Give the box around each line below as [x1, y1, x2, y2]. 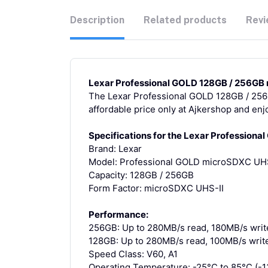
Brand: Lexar [89, 142, 142, 154]
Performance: [89, 208, 148, 220]
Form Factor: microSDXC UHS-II [89, 182, 224, 194]
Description [70, 14, 124, 26]
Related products [144, 14, 227, 26]
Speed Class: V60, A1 [89, 248, 178, 260]
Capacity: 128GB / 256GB [89, 169, 194, 181]
